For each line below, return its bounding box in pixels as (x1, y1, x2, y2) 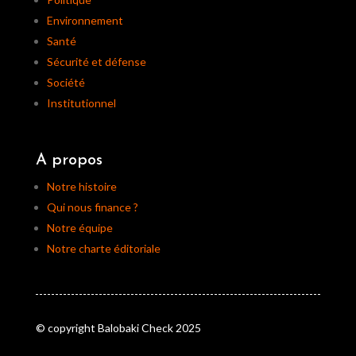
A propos (35, 153, 103, 169)
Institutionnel (46, 96, 116, 110)
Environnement (46, 14, 123, 28)
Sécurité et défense (46, 55, 146, 69)
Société (46, 75, 85, 90)
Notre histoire (46, 180, 117, 194)
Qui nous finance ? (46, 200, 138, 215)
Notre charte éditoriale (46, 242, 161, 256)
